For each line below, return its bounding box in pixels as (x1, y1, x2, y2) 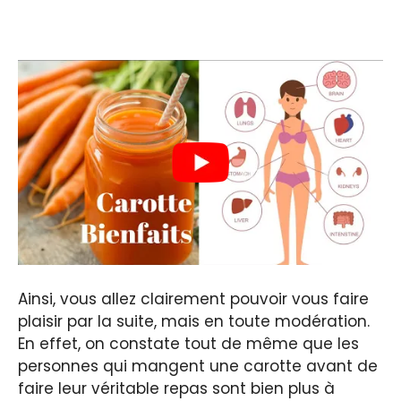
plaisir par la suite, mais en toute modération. (18, 310, 370, 332)
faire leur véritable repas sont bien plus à (18, 377, 335, 399)
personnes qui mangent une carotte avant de (18, 354, 378, 377)
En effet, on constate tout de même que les (18, 332, 359, 354)
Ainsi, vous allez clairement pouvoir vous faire (18, 287, 369, 310)
